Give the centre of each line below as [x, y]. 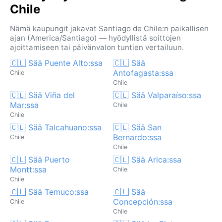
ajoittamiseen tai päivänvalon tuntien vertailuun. [97, 47]
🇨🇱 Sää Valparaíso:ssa [157, 95]
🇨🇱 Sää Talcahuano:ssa [56, 127]
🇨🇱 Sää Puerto [40, 159]
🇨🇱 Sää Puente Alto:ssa [56, 63]
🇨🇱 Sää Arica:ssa [147, 159]
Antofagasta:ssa [143, 73]
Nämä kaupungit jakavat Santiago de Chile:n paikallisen [109, 28]
